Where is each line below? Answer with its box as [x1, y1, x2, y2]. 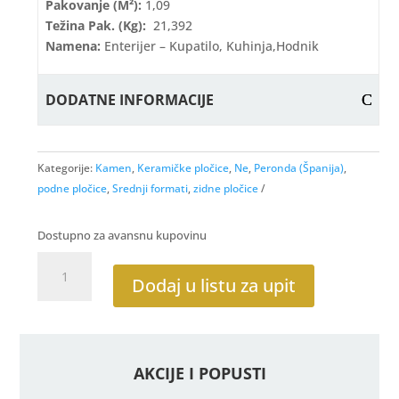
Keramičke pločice [137, 160, 230, 175]
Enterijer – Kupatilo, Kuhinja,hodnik [101, 37, 320, 54]
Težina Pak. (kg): [45, 17, 151, 34]
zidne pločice [193, 181, 259, 196]
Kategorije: [37, 160, 96, 175]
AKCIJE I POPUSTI [133, 362, 266, 384]
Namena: [45, 37, 102, 54]
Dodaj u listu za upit [131, 273, 296, 297]
